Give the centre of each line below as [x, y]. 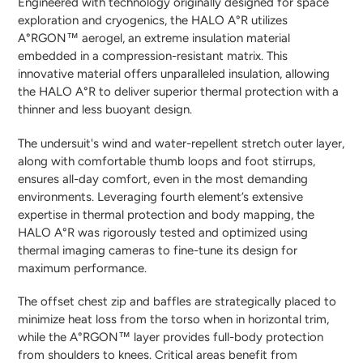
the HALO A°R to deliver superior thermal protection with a [178, 92]
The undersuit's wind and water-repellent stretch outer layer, [181, 143]
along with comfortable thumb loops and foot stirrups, [167, 161]
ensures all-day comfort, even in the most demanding [163, 179]
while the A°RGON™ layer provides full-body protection [171, 337]
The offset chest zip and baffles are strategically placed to [177, 302]
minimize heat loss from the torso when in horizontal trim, [173, 320]
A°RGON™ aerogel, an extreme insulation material [154, 38]
